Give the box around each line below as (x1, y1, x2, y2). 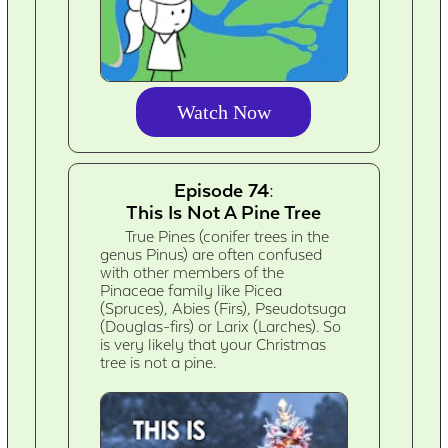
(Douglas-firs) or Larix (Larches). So (100, 317, 342, 336)
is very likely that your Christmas (100, 335, 327, 354)
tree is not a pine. (100, 353, 217, 372)
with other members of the (100, 263, 285, 282)
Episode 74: (173, 178, 274, 201)
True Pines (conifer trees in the (125, 227, 330, 246)
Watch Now (176, 100, 271, 123)
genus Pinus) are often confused (100, 245, 323, 264)
